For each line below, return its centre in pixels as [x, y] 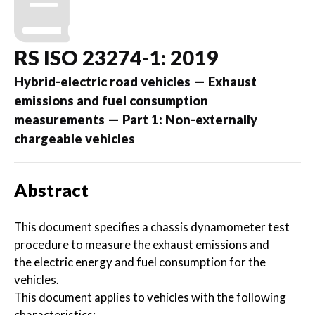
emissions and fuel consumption [111, 101]
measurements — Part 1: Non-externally [136, 120]
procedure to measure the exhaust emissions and [142, 244]
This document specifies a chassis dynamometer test [152, 227]
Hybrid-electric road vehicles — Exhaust [135, 82]
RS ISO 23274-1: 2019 [116, 57]
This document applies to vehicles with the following [150, 297]
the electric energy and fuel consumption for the [140, 262]
